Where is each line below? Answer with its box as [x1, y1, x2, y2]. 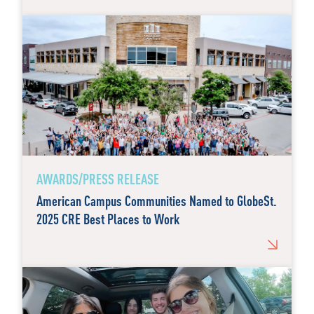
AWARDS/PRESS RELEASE [36, 170, 159, 188]
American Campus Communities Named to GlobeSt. [36, 191, 277, 210]
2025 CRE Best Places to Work [36, 210, 179, 228]
